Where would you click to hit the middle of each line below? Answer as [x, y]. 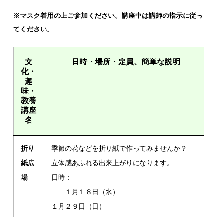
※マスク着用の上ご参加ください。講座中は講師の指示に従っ [108, 15]
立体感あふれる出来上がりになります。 [113, 163]
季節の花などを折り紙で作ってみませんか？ [119, 148]
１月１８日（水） [126, 192]
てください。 [34, 29]
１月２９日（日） [79, 206]
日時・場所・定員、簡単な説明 [126, 62]
